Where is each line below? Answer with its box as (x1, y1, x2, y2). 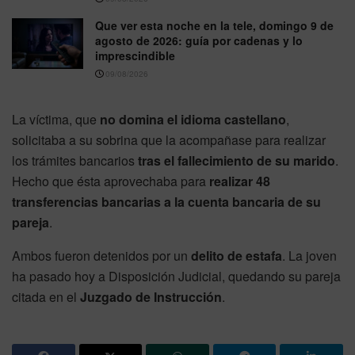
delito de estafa (191, 246, 282, 265)
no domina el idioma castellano (100, 110, 286, 129)
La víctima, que (12, 110, 100, 129)
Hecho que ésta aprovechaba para (12, 172, 209, 191)
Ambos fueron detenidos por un (12, 246, 191, 265)
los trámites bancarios (12, 151, 138, 170)
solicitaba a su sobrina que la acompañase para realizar (12, 131, 326, 150)
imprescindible (95, 48, 175, 64)
